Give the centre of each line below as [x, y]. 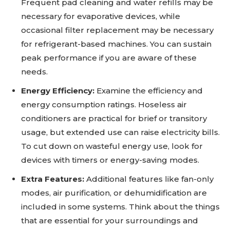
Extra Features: [54, 179]
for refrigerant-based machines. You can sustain [116, 44]
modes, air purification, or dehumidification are [114, 193]
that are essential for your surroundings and [110, 221]
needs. [34, 72]
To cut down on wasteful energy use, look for [112, 146]
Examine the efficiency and [149, 91]
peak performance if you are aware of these [109, 58]
